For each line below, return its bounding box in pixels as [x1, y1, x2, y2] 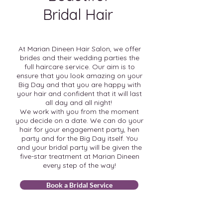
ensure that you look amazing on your [16, 71, 142, 81]
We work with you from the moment [20, 107, 139, 116]
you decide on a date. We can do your [15, 116, 143, 125]
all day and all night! [45, 98, 114, 108]
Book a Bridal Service [46, 181, 112, 190]
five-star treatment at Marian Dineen [19, 152, 139, 161]
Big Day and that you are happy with [18, 80, 141, 90]
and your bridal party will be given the [17, 143, 142, 152]
